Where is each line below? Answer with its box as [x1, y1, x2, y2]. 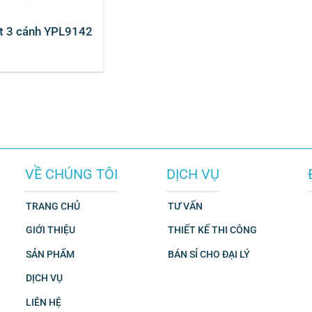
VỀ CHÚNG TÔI [24, 166, 118, 183]
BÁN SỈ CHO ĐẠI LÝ [167, 248, 250, 260]
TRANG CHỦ [26, 200, 81, 212]
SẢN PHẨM [26, 248, 75, 260]
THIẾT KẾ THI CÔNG [167, 224, 257, 237]
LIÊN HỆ [26, 297, 62, 309]
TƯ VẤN [167, 200, 203, 212]
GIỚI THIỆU [26, 224, 76, 237]
